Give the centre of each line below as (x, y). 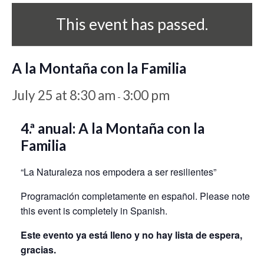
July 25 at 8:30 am (64, 95)
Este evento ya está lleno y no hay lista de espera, (131, 235)
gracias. (38, 249)
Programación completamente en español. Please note (135, 196)
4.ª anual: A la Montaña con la (113, 128)
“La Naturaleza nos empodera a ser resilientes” (118, 171)
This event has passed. (132, 24)
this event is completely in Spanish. (94, 210)
